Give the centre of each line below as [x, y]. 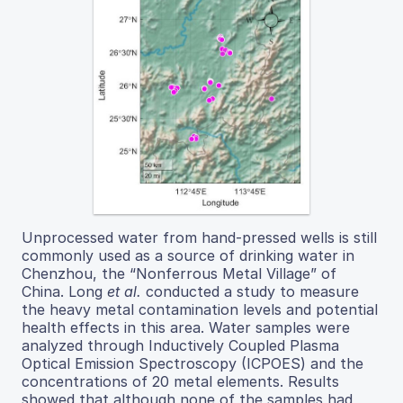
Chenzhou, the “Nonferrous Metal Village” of [179, 274]
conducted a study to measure [250, 292]
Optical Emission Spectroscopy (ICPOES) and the [193, 364]
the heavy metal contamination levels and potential [200, 310]
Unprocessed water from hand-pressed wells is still [199, 238]
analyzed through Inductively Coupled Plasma [180, 346]
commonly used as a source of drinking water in [188, 256]
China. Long [64, 292]
